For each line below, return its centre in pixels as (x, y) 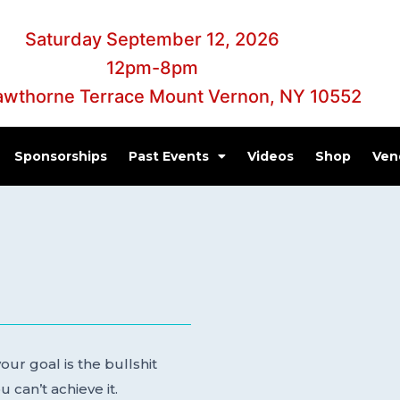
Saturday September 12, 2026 (153, 39)
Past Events (168, 156)
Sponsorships (60, 156)
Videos (270, 156)
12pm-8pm (153, 68)
